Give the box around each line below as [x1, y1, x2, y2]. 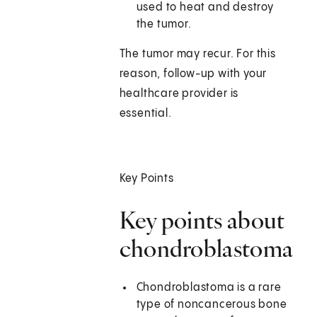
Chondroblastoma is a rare [136, 282, 282, 294]
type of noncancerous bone [136, 299, 287, 311]
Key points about [119, 205, 285, 236]
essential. [119, 108, 172, 120]
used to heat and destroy [136, 1, 274, 14]
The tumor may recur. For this [119, 48, 276, 61]
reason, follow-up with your [119, 68, 267, 81]
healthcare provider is [119, 88, 239, 100]
